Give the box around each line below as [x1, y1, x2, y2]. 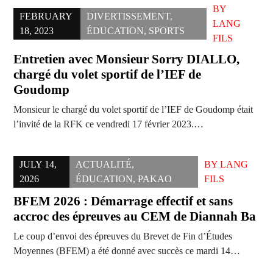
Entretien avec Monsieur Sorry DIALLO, [13, 52, 239, 67]
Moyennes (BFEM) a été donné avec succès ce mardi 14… [13, 246, 240, 257]
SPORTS [148, 26, 185, 37]
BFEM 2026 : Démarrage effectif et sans [13, 194, 233, 209]
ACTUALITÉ [75, 159, 132, 170]
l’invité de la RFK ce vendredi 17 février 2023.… [13, 119, 204, 130]
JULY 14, [19, 159, 57, 170]
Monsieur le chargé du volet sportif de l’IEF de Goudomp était [13, 104, 253, 115]
